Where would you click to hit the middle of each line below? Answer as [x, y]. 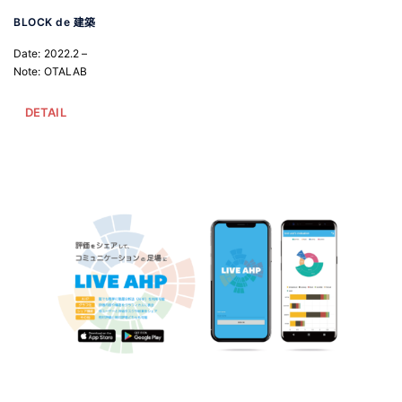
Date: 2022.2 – [51, 54]
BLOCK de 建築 [55, 22]
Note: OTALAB [51, 72]
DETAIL [46, 113]
